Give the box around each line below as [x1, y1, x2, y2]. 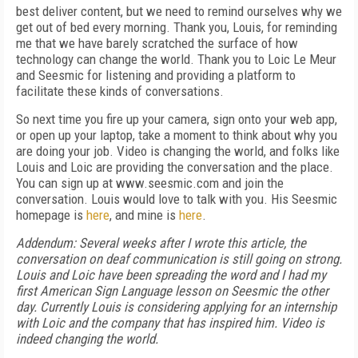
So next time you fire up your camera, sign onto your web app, [16, 111, 337, 127]
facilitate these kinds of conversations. [16, 83, 224, 99]
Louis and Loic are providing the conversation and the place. [16, 159, 333, 175]
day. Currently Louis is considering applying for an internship [16, 299, 336, 315]
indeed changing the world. [16, 331, 158, 347]
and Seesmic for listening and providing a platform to [16, 67, 296, 83]
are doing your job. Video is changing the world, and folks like [16, 143, 340, 159]
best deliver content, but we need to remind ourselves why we [16, 3, 342, 19]
